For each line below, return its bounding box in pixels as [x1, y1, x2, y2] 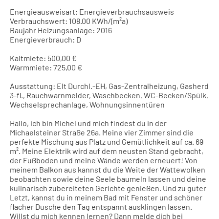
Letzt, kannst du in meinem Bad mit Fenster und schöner [10, 192, 202, 202]
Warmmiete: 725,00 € [10, 62, 82, 72]
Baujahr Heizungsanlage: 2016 [10, 25, 112, 35]
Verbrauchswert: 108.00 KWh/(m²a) [10, 16, 128, 25]
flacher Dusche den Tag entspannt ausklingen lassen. [10, 201, 192, 211]
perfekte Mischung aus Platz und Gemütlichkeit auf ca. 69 [10, 136, 203, 146]
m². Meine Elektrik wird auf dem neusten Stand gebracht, [10, 146, 203, 155]
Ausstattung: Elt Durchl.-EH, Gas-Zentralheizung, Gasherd [10, 81, 209, 90]
